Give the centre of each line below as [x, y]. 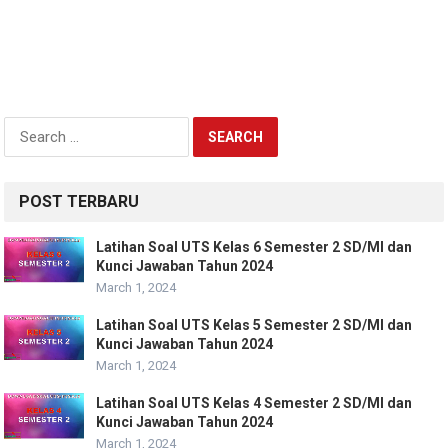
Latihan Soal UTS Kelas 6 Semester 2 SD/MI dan [254, 247]
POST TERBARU [79, 202]
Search [27, 127]
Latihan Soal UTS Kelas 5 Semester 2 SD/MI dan [254, 325]
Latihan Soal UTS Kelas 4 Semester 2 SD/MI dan [254, 403]
